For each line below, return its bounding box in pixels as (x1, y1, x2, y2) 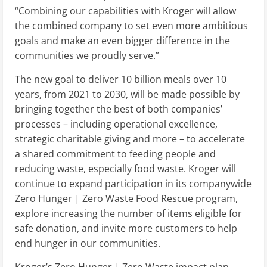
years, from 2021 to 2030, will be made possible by (15, 87, 240, 101)
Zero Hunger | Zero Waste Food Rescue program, (15, 191, 238, 205)
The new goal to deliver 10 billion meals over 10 (15, 72, 226, 86)
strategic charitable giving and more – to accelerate (15, 132, 245, 145)
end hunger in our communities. (15, 236, 167, 250)
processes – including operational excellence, (15, 117, 218, 131)
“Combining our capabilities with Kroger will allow (15, 4, 236, 17)
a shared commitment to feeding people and (15, 147, 216, 160)
